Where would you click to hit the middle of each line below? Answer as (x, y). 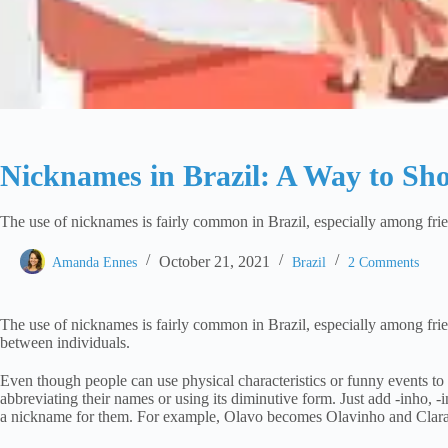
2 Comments (383, 262)
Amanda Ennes (94, 262)
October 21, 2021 (214, 261)
